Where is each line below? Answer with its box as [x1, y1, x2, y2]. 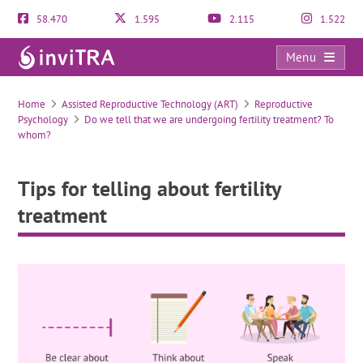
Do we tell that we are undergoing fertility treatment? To [84, 113, 335, 126]
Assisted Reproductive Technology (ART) [62, 97, 239, 111]
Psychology [18, 113, 69, 126]
